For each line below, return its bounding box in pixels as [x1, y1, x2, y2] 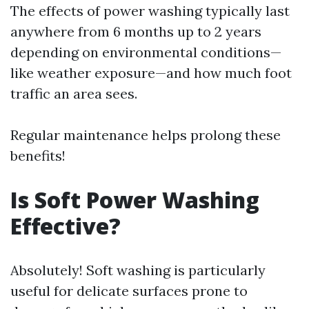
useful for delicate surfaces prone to [10, 282, 248, 299]
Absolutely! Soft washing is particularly [10, 261, 266, 279]
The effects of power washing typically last [10, 2, 290, 19]
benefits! [10, 147, 66, 164]
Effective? [10, 211, 121, 241]
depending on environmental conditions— [10, 43, 281, 61]
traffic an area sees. [10, 85, 137, 102]
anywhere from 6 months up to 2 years [10, 23, 261, 40]
